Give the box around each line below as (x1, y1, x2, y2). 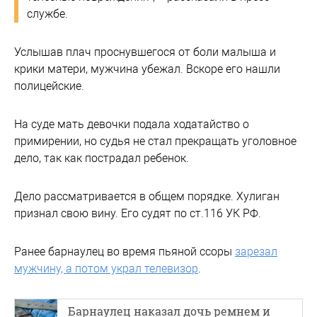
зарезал (235, 244, 277, 258)
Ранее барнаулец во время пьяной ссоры (14, 244, 235, 258)
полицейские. (14, 79, 84, 93)
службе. (27, 6, 68, 21)
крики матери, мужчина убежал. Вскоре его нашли (14, 62, 280, 76)
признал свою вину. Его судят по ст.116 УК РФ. (14, 206, 261, 220)
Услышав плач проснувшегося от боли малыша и (14, 45, 276, 59)
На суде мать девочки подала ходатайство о (14, 117, 249, 131)
